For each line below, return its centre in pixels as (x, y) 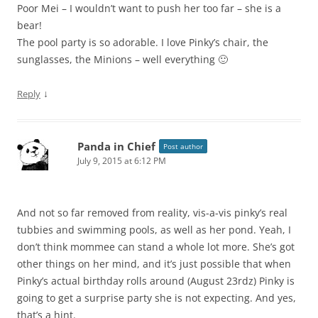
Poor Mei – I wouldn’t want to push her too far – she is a (149, 9)
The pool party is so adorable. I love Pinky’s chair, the (143, 43)
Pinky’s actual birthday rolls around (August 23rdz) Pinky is (156, 281)
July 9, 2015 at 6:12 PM (122, 161)
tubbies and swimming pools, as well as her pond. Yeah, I (154, 230)
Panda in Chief (116, 147)
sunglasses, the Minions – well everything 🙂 (122, 60)
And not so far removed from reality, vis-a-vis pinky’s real (152, 213)
